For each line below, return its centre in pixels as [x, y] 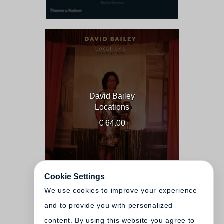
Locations [112, 107]
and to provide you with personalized [109, 205]
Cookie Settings [75, 177]
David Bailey [112, 96]
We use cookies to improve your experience [121, 190]
